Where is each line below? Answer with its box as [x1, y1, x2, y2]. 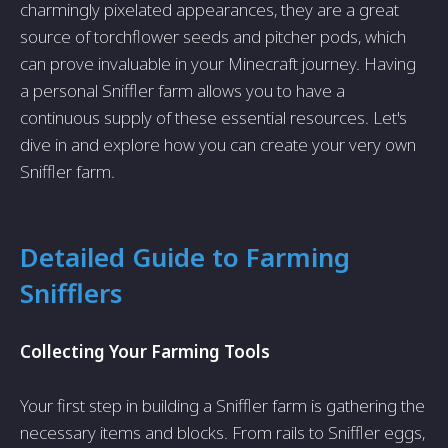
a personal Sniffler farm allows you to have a [20, 79, 345, 102]
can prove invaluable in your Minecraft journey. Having [20, 52, 416, 75]
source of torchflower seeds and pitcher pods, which [20, 25, 406, 48]
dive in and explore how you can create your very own [20, 133, 416, 156]
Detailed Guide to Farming [20, 239, 350, 275]
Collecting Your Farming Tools [20, 340, 270, 363]
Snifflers [20, 275, 122, 311]
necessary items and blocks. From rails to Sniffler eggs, [20, 421, 425, 444]
